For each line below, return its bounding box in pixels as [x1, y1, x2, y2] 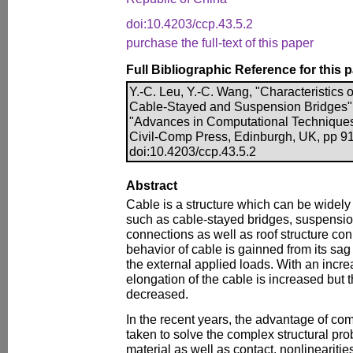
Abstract [126, 178, 177, 192]
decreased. [126, 287, 188, 301]
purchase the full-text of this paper [126, 35, 314, 50]
